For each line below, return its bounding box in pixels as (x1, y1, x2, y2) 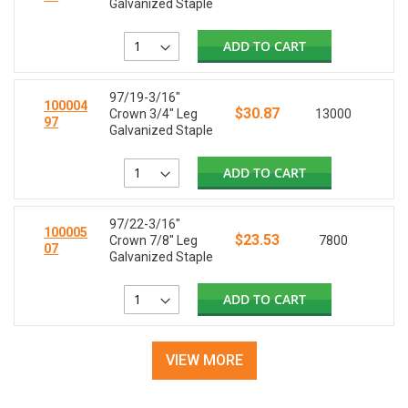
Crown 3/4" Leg (109, 107, 199, 122)
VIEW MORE (165, 352, 243, 370)
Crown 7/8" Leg (109, 233, 199, 249)
